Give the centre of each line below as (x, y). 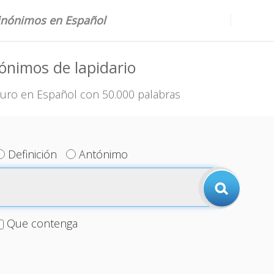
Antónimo (104, 154)
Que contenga (42, 223)
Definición (33, 154)
